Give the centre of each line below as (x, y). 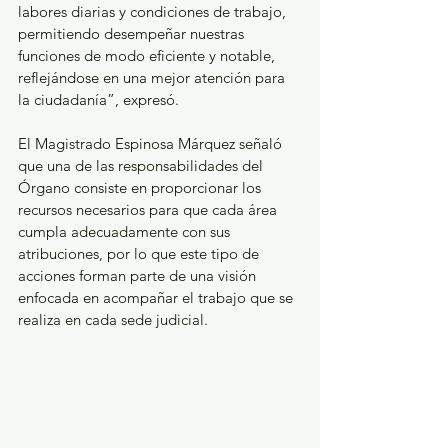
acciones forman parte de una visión (139, 276)
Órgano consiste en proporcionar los (141, 188)
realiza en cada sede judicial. (113, 320)
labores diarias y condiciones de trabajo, (154, 12)
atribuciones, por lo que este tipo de (140, 254)
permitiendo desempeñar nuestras (133, 34)
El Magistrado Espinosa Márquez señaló (152, 144)
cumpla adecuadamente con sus (126, 232)
